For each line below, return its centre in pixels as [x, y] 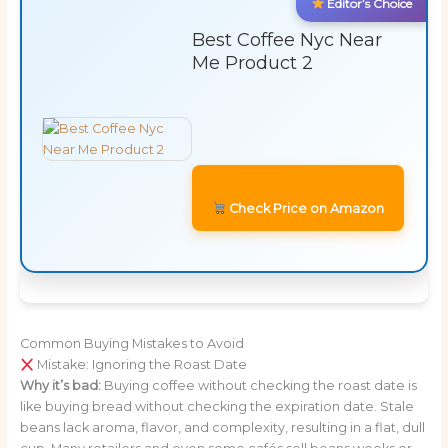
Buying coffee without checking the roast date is [258, 386]
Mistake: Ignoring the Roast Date [141, 365]
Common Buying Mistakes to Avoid [131, 344]
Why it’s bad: [60, 386]
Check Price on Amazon [305, 208]
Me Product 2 [252, 62]
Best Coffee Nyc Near [286, 39]
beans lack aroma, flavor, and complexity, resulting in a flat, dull [222, 428]
